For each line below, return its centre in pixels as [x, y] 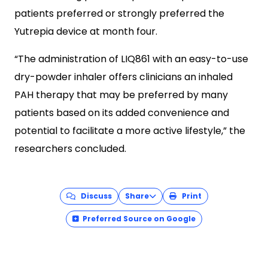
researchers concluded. [70, 149]
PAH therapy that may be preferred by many [121, 95]
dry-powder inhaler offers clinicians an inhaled [124, 77]
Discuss [94, 196]
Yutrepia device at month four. [86, 31]
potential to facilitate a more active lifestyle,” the [130, 131]
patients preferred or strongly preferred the [119, 13]
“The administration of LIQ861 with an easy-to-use [131, 59]
